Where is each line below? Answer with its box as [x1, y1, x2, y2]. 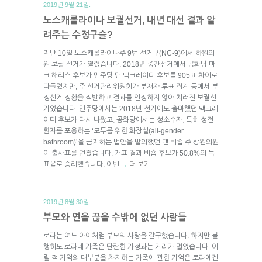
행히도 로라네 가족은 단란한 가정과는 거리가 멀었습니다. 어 [43, 242, 218, 251]
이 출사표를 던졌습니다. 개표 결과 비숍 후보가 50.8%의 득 [43, 149, 215, 157]
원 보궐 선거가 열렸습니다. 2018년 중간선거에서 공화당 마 [43, 60, 215, 68]
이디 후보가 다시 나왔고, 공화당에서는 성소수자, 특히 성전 [43, 115, 213, 124]
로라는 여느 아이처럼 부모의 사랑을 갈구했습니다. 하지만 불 [43, 231, 218, 240]
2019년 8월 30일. [43, 198, 91, 205]
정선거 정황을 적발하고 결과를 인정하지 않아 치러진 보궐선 [43, 93, 216, 102]
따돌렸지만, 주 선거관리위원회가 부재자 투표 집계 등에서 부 [43, 82, 218, 91]
